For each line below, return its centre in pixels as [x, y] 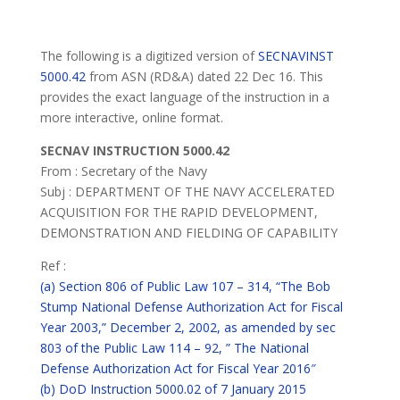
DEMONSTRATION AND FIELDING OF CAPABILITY [188, 233]
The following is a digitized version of [149, 56]
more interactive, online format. [131, 117]
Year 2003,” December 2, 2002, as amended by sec [187, 327]
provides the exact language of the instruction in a [184, 97]
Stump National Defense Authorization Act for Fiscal [191, 307]
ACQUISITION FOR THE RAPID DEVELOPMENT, [179, 212]
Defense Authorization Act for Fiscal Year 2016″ [178, 368]
